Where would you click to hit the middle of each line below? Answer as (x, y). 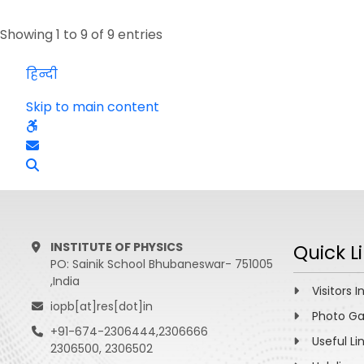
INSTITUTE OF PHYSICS (116, 247)
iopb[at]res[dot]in (101, 306)
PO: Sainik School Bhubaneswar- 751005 (161, 264)
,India (65, 281)
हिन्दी (42, 74)
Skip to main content (93, 107)
